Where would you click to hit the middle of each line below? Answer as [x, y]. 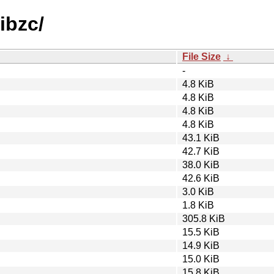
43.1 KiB [201, 138]
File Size [202, 56]
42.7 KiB [201, 151]
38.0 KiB [201, 165]
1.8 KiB [198, 205]
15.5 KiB [201, 232]
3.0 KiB [198, 191]
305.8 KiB [204, 218]
